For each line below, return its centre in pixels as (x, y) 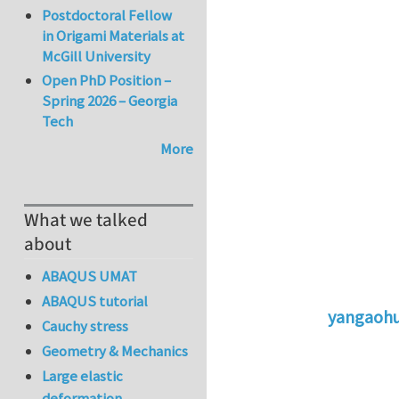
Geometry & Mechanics (115, 351)
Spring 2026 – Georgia (110, 100)
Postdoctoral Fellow (107, 16)
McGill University (97, 57)
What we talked (86, 221)
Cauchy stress (85, 326)
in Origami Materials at (114, 36)
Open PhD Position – (107, 80)
